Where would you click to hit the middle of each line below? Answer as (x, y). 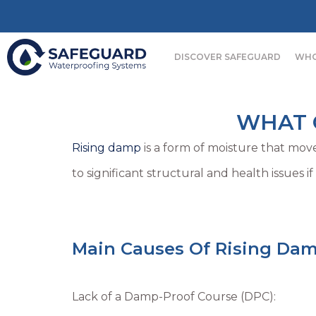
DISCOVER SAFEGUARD (228, 57)
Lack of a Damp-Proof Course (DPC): (174, 297)
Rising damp (107, 148)
